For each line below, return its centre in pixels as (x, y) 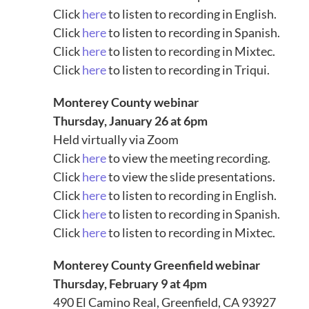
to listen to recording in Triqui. (188, 70)
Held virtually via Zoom (116, 140)
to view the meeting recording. (189, 158)
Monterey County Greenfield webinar (157, 265)
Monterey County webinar (126, 102)
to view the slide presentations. (191, 177)
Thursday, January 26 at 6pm (131, 121)
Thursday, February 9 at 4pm (130, 284)
